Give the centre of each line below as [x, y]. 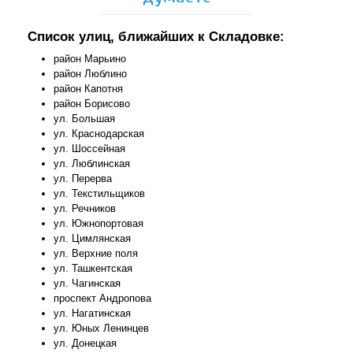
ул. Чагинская [87, 284]
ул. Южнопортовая [99, 224]
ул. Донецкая [85, 344]
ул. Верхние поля [96, 254]
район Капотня [89, 89]
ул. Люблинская [92, 164]
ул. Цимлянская [93, 239]
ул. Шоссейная [90, 149]
